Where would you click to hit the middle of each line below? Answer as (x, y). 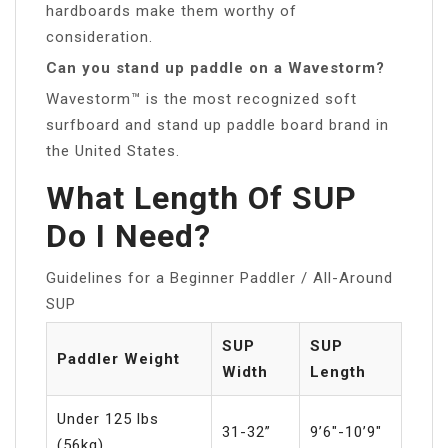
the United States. (113, 150)
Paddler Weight (118, 358)
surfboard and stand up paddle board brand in (217, 124)
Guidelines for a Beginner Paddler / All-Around (219, 277)
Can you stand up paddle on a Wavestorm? (215, 67)
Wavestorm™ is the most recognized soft (201, 98)
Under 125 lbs (108, 418)
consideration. (99, 36)
